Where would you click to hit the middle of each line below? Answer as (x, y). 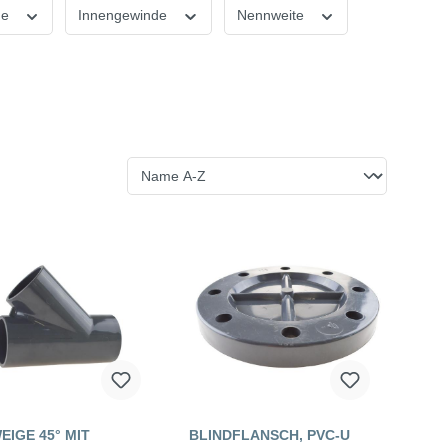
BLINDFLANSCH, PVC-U (269, 435)
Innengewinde (124, 15)
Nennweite (272, 15)
